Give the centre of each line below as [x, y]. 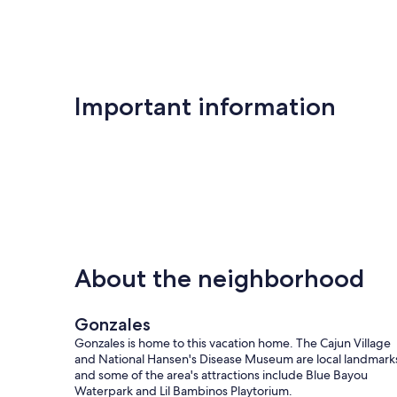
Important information [205, 106]
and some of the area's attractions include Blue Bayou [221, 374]
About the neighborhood [219, 278]
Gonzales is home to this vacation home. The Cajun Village [233, 343]
